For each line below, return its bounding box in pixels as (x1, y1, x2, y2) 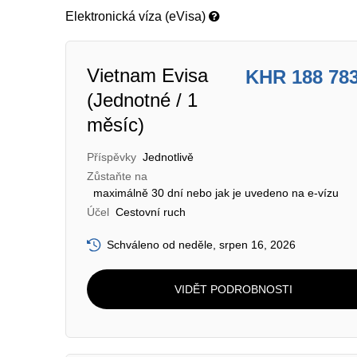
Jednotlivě (143, 151, 194, 163)
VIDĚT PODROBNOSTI (174, 282, 292, 296)
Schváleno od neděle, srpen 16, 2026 (107, 238, 296, 251)
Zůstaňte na (87, 170, 147, 182)
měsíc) (87, 114, 144, 135)
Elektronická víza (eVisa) (65, 10, 209, 23)
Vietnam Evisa (87, 65, 208, 86)
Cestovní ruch (116, 206, 186, 218)
